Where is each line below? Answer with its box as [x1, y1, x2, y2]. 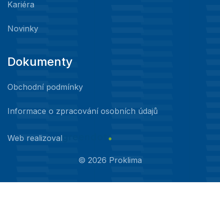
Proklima [107, 155, 142, 165]
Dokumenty [7, 55, 73, 69]
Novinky [7, 24, 38, 34]
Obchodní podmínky [7, 82, 83, 92]
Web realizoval [7, 133, 62, 143]
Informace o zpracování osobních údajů [7, 106, 158, 116]
